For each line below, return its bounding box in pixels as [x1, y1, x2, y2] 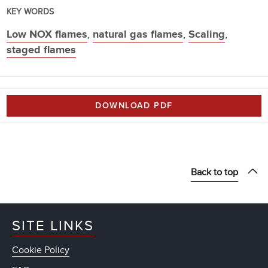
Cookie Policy [12, 243, 69, 256]
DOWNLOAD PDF [95, 101, 173, 110]
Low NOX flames [7, 28, 87, 41]
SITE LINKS [12, 217, 94, 234]
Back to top [191, 166, 238, 178]
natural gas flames [93, 28, 183, 41]
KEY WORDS [7, 7, 54, 17]
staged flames [7, 43, 76, 56]
